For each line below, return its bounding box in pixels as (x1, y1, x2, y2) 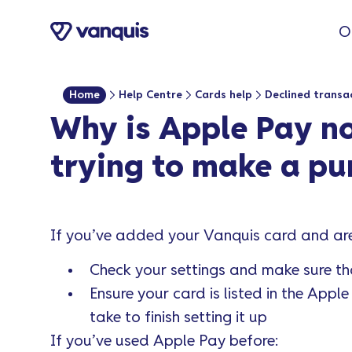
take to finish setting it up (90, 310, 267, 326)
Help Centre (119, 90, 182, 101)
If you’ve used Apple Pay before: (50, 334, 278, 350)
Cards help (195, 90, 252, 101)
